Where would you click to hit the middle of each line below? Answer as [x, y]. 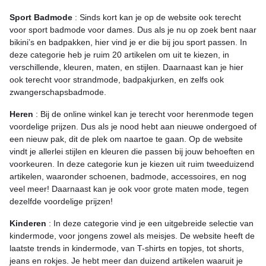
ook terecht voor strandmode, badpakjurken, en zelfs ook [117, 79]
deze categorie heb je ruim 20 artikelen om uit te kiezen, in [119, 54]
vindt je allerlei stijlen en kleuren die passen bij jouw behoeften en [132, 151]
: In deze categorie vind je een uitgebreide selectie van [151, 223]
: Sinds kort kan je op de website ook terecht [158, 17]
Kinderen [29, 223]
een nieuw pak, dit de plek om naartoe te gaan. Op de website [126, 139]
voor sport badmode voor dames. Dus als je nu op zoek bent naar [133, 29]
